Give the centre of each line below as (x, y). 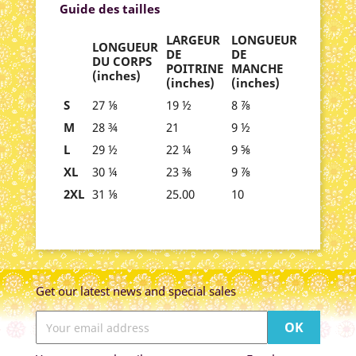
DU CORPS (122, 61)
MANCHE (257, 68)
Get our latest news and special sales (136, 291)
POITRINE (195, 68)
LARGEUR (193, 40)
